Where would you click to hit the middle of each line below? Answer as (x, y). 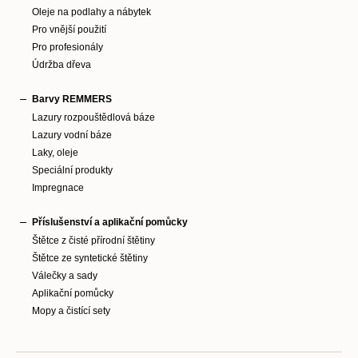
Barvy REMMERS (72, 99)
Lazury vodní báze (72, 135)
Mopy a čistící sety (71, 311)
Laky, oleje (55, 153)
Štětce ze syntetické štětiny (90, 258)
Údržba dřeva (62, 65)
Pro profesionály (68, 47)
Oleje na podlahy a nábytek (91, 12)
